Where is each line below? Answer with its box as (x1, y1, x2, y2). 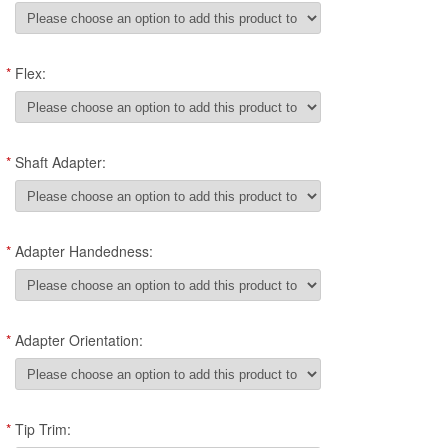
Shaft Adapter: (15, 152, 106, 173)
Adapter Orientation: (15, 330, 143, 351)
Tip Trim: (15, 419, 71, 440)
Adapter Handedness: (15, 241, 153, 262)
